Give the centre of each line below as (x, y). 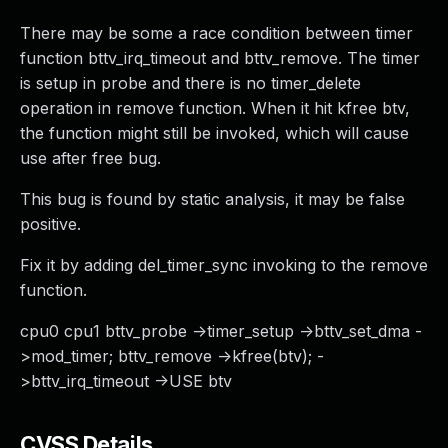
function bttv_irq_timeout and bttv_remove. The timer (220, 58)
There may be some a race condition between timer (216, 33)
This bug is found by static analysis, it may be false (212, 199)
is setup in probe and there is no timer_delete (190, 83)
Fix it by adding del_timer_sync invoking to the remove (224, 265)
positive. (50, 224)
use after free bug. (90, 158)
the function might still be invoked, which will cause (214, 133)
